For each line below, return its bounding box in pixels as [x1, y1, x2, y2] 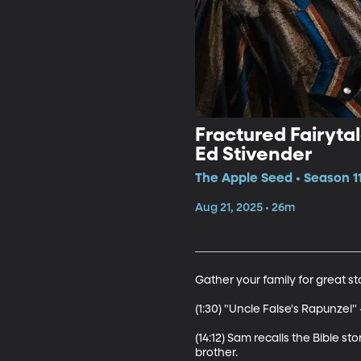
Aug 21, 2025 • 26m [194, 201, 295, 214]
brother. [194, 346, 240, 359]
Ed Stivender [194, 144, 312, 164]
